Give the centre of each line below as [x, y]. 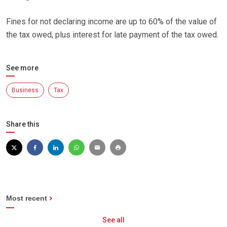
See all [113, 220]
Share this [23, 124]
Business [25, 90]
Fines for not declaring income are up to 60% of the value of [111, 22]
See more [22, 68]
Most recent [27, 198]
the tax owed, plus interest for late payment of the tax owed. [112, 35]
